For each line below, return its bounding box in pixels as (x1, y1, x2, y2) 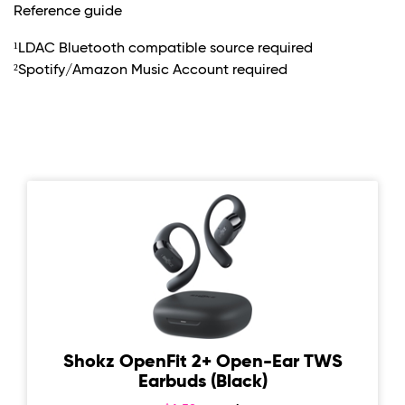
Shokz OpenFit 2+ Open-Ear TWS (62, 353, 343, 372)
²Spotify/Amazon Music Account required (14, 63, 287, 79)
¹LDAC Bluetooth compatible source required (14, 42, 313, 57)
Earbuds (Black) (137, 373, 268, 392)
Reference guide (14, 5, 122, 20)
